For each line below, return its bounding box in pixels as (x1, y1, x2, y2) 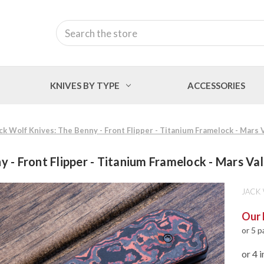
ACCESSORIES (187, 80, 245, 91)
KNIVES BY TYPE (50, 80, 120, 91)
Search (56, 21, 82, 31)
